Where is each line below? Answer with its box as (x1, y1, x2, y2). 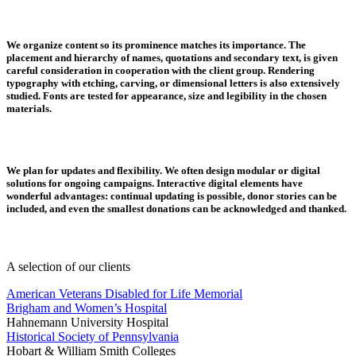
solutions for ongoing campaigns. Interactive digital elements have (6, 177, 303, 190)
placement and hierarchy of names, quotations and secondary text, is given (6, 51, 338, 64)
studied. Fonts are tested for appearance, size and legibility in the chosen (6, 89, 327, 102)
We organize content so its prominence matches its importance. (6, 38, 288, 51)
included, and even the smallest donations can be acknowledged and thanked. (6, 203, 346, 215)
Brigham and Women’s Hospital (6, 301, 167, 315)
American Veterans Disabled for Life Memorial (6, 287, 242, 301)
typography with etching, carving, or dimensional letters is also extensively (6, 76, 340, 89)
